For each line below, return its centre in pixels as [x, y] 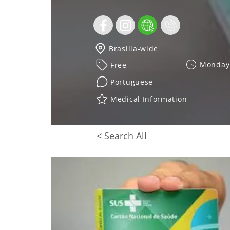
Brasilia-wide [134, 48]
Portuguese [132, 82]
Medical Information [149, 99]
